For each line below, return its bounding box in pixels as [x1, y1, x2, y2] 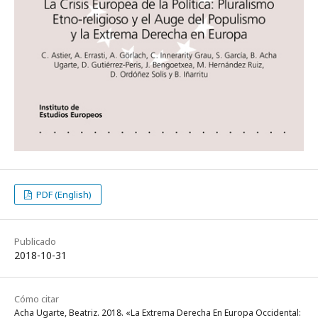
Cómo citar [14, 292, 59, 305]
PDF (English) [34, 187, 92, 201]
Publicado [14, 234, 56, 248]
